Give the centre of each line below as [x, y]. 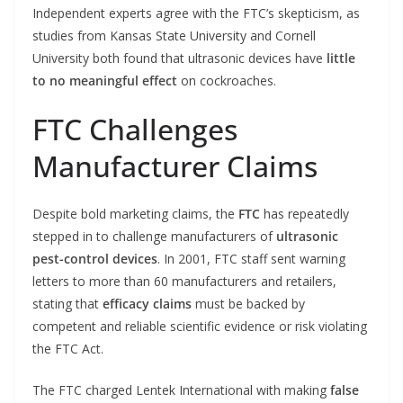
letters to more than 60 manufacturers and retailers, [184, 282]
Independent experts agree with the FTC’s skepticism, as [196, 13]
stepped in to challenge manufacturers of [154, 237]
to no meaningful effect [105, 81]
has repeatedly [304, 214]
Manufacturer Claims [175, 166]
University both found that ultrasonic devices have [179, 58]
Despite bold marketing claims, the [135, 214]
